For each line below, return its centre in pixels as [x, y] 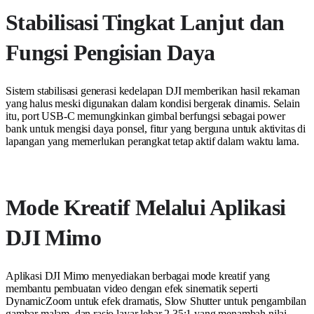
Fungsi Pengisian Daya [110, 53]
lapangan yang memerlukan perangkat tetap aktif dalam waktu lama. [152, 142]
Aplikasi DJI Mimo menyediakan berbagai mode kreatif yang [138, 276]
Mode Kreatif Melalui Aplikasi [146, 208]
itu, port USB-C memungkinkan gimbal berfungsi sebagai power [145, 116]
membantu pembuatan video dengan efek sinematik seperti [132, 289]
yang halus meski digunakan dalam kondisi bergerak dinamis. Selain [153, 104]
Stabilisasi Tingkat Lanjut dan [145, 23]
